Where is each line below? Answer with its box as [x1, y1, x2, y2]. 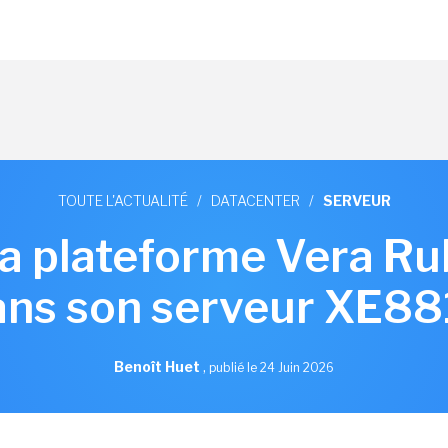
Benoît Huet [114, 358, 203, 375]
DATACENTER [210, 192, 300, 209]
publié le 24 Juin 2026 [209, 360, 334, 375]
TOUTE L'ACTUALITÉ [57, 192, 188, 209]
